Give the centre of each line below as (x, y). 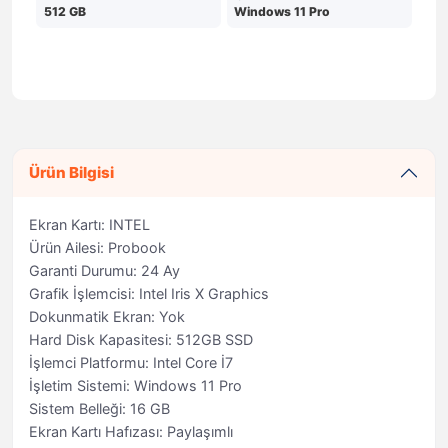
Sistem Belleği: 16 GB (99, 409)
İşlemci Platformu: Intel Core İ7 (131, 363)
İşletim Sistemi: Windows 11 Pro (135, 386)
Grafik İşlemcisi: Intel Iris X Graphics (149, 294)
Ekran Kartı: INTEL (89, 225)
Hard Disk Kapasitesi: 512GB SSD (141, 340)
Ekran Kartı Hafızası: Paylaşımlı (131, 432)
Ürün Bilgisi (71, 172)
